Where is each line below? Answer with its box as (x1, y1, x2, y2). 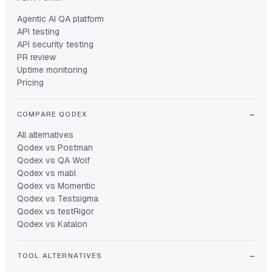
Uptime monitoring (17, 64, 87, 76)
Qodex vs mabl (17, 168, 76, 179)
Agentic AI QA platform (17, 13, 104, 25)
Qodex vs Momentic (17, 180, 95, 192)
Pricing (17, 77, 44, 89)
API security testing (17, 39, 93, 50)
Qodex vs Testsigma (17, 193, 98, 205)
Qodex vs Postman (17, 142, 93, 154)
